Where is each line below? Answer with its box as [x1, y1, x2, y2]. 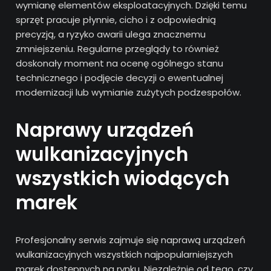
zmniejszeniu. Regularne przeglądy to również [16, 42, 220, 55]
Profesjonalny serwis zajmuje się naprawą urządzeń [16, 233, 246, 246]
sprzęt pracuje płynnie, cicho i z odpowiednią [16, 13, 217, 26]
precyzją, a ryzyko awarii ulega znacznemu [16, 27, 206, 41]
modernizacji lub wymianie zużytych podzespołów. [16, 85, 242, 99]
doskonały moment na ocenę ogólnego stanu [16, 56, 224, 70]
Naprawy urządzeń [16, 116, 194, 143]
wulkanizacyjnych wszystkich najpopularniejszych [16, 247, 233, 261]
